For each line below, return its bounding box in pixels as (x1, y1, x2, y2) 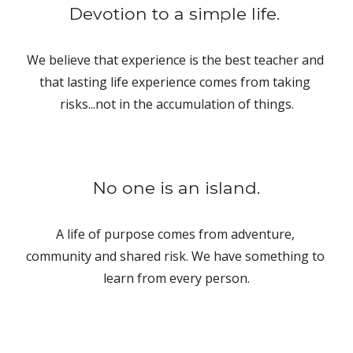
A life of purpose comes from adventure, (55, 225, 295, 243)
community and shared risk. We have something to (25, 247, 325, 265)
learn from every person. (103, 269, 250, 287)
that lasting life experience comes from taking (39, 73, 310, 91)
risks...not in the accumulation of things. (59, 95, 294, 113)
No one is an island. (93, 177, 260, 198)
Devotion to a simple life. (69, 3, 284, 24)
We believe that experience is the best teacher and (26, 51, 324, 69)
